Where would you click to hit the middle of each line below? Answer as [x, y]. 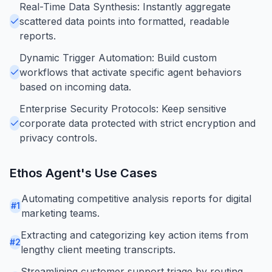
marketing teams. [60, 213]
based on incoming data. [75, 87]
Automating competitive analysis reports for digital [136, 198]
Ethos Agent [45, 173]
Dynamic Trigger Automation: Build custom [118, 57]
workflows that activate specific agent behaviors [131, 72]
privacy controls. [58, 138]
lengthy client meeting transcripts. [98, 249]
